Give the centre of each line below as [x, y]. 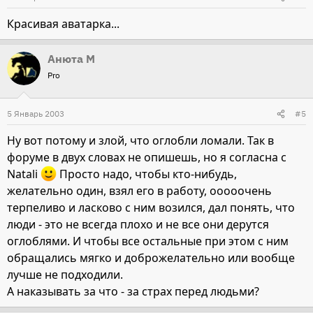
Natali [24, 174]
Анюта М [71, 59]
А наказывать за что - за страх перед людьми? [133, 292]
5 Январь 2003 [36, 114]
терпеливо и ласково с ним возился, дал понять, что [151, 208]
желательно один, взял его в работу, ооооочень [139, 191]
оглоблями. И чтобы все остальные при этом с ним [148, 241]
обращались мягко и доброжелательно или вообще [151, 258]
